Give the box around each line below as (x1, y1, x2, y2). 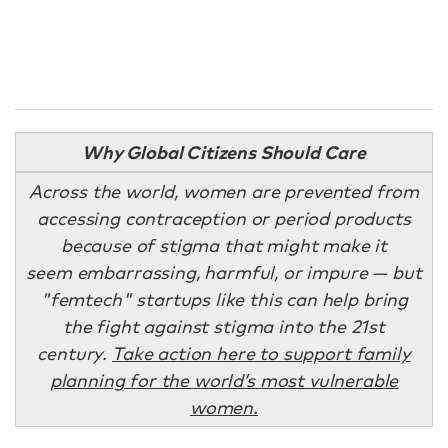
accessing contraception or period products (37, 207, 411, 229)
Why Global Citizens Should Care (81, 139, 367, 164)
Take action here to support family (112, 342, 411, 364)
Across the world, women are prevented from (28, 180, 420, 202)
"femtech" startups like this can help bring (39, 288, 409, 310)
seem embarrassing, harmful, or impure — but (26, 261, 422, 283)
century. (37, 342, 112, 364)
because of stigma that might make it (60, 234, 388, 256)
